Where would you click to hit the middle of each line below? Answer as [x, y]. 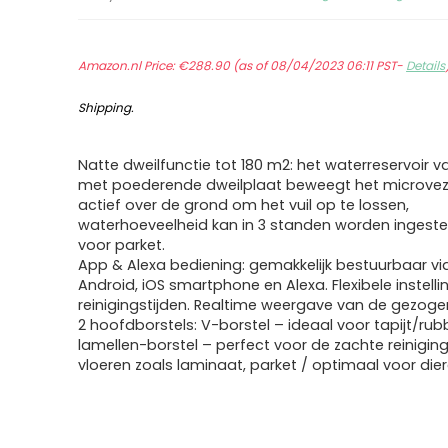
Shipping [105, 107]
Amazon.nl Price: [128, 65]
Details [426, 65]
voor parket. [122, 245]
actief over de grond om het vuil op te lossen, [244, 205]
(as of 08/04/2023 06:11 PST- [318, 65]
